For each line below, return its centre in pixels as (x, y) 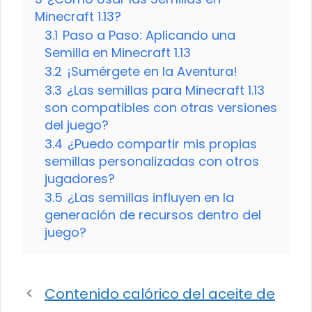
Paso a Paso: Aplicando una (149, 35)
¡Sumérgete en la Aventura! (152, 71)
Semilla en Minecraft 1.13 (118, 52)
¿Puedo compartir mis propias (162, 143)
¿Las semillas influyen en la (151, 197)
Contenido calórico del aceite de (160, 294)
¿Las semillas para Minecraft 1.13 (166, 90)
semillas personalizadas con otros (152, 161)
